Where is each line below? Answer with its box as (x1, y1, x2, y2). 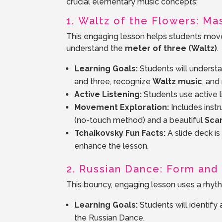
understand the (66, 44, 125, 54)
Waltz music (153, 77, 203, 87)
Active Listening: (74, 90, 142, 100)
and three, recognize (74, 77, 153, 87)
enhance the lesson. (74, 141, 149, 151)
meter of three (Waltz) (125, 44, 218, 54)
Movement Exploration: (74, 103, 169, 112)
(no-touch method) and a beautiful (74, 115, 205, 125)
